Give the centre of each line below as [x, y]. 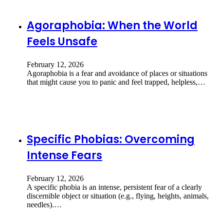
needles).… [44, 204]
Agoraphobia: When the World [112, 25]
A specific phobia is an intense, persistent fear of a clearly [114, 187]
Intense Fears [64, 155]
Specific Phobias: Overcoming [111, 139]
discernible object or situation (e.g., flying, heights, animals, [118, 196]
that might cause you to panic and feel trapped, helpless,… [116, 82]
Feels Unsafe [62, 41]
